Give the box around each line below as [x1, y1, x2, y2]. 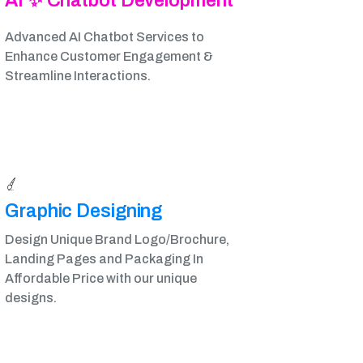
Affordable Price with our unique [5, 271, 197, 285]
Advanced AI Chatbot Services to [5, 30, 204, 44]
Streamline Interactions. [5, 69, 151, 83]
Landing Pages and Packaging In [5, 252, 203, 266]
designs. [5, 291, 57, 305]
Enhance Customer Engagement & [5, 49, 213, 63]
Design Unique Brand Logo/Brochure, [5, 233, 232, 246]
